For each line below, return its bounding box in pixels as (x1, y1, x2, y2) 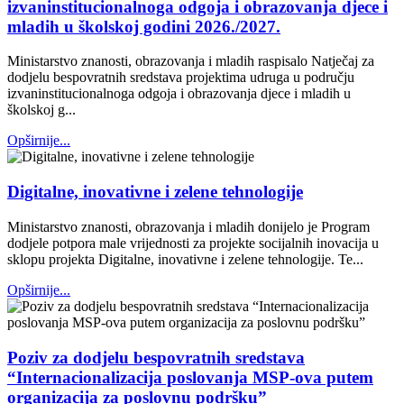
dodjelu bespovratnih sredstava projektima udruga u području (7, 69, 354, 86)
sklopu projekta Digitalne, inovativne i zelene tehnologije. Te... (7, 251, 363, 267)
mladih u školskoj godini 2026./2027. (7, 16, 280, 36)
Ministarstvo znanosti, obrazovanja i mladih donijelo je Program (7, 218, 370, 234)
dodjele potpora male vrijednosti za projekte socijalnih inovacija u (7, 234, 379, 251)
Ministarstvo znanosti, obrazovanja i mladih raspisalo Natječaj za (7, 53, 374, 69)
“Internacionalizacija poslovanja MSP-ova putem (7, 367, 373, 387)
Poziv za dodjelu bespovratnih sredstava (7, 347, 305, 367)
